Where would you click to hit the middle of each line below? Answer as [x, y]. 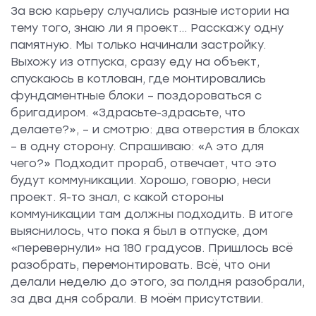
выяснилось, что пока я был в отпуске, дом [139, 231]
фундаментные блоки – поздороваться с [136, 95]
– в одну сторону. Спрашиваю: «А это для [137, 146]
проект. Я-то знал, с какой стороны [117, 197]
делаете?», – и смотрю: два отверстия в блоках [155, 129]
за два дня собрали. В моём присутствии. [137, 298]
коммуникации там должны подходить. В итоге [152, 214]
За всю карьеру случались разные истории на [150, 11]
